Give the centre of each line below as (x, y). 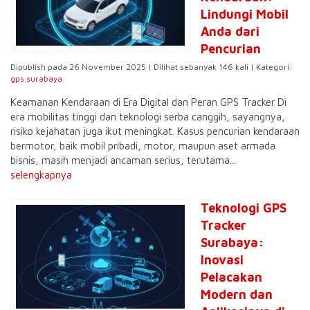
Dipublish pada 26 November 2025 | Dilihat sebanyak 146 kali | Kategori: (152, 67)
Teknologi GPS (244, 208)
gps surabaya (36, 79)
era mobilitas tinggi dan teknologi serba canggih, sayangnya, (148, 117)
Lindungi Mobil (245, 14)
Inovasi (222, 260)
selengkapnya (41, 175)
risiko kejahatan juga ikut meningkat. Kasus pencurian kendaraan (155, 131)
